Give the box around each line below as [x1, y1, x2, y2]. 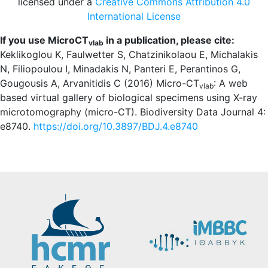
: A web [214, 77, 248, 89]
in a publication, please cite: [103, 34, 234, 46]
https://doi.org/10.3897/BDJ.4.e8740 [33, 120, 198, 132]
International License [87, 10, 181, 22]
